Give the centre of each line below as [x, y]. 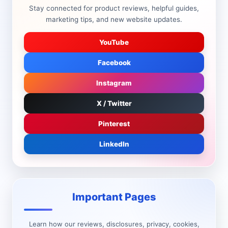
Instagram [114, 83]
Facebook [114, 63]
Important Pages [114, 197]
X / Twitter [114, 103]
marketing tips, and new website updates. [114, 19]
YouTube [114, 42]
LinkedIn [114, 144]
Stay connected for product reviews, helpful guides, [114, 8]
